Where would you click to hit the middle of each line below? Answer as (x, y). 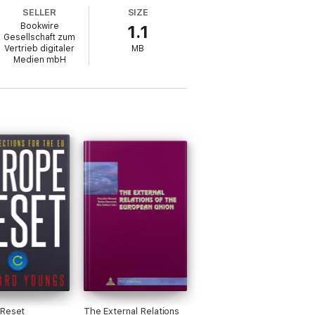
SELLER (40, 12)
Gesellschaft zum (40, 37)
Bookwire (39, 26)
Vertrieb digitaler (40, 49)
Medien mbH (39, 60)
